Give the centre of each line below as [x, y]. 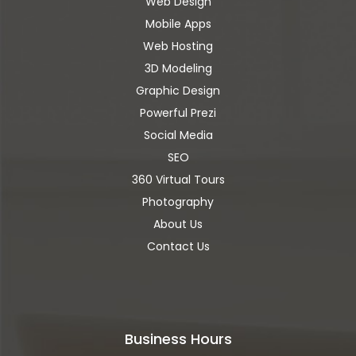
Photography [178, 202]
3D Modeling [178, 68]
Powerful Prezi [178, 113]
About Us [178, 224]
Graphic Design [178, 91]
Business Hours [178, 339]
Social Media [178, 135]
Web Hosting [178, 46]
